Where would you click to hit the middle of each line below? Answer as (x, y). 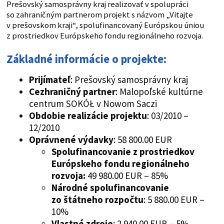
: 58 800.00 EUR (142, 139)
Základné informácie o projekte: (86, 59)
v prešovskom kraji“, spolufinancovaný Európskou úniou (105, 25)
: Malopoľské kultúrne (159, 91)
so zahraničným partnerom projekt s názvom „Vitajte (99, 14)
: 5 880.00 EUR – (174, 199)
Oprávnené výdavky (71, 139)
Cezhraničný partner (72, 91)
